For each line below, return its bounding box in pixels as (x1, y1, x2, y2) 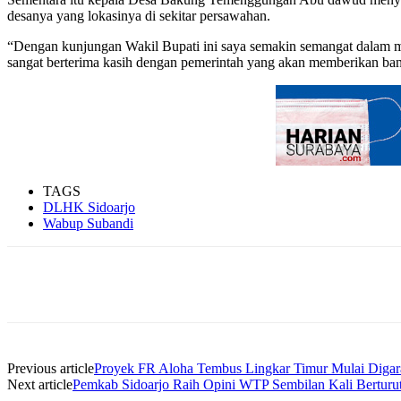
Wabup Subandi (43, 215, 133, 231)
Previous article (7, 360, 94, 376)
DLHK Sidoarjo (43, 199, 135, 215)
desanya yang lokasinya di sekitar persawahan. (7, 7, 270, 23)
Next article (7, 376, 73, 392)
